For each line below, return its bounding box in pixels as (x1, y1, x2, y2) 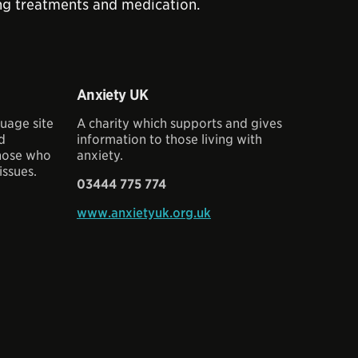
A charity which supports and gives (77, 116, 282, 131)
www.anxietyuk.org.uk (77, 205, 211, 221)
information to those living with (77, 132, 262, 147)
